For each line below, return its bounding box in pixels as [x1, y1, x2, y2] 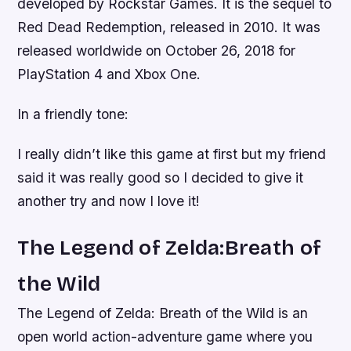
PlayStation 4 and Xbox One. [17, 65, 201, 82]
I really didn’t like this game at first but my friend [17, 145, 327, 162]
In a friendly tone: [17, 105, 129, 122]
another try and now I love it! [17, 192, 201, 209]
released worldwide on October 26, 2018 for [17, 42, 296, 59]
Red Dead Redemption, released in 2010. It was [17, 18, 321, 35]
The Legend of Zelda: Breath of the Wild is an [17, 304, 309, 321]
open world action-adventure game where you [17, 327, 313, 345]
